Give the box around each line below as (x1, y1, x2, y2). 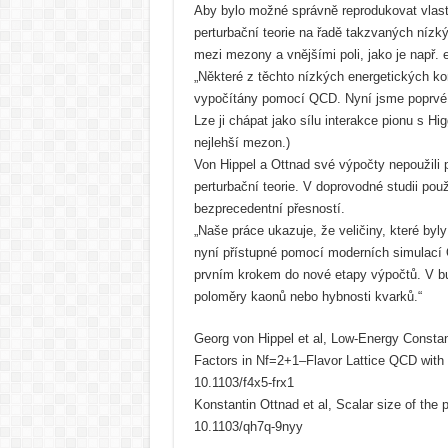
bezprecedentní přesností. (193, 201, 345, 216)
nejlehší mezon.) (193, 135, 290, 150)
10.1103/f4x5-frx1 (193, 375, 294, 390)
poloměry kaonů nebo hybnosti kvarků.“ (193, 289, 422, 304)
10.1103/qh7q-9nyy (193, 419, 303, 434)
